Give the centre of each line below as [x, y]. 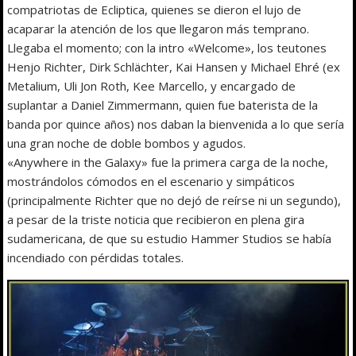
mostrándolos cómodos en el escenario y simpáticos [151, 181]
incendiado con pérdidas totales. [96, 257]
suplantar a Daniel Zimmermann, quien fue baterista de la [163, 104]
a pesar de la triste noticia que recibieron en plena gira [156, 219]
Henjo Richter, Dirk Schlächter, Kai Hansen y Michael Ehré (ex [174, 66]
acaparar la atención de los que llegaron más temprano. [159, 28]
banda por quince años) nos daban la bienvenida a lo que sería [176, 124]
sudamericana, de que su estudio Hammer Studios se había [170, 238]
